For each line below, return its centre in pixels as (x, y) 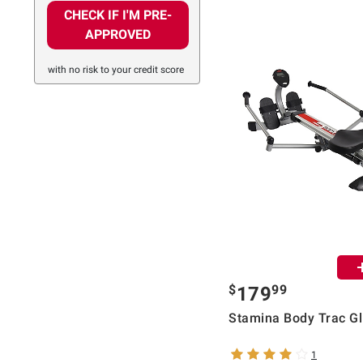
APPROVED (118, 35)
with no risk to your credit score (116, 70)
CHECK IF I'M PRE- (118, 15)
